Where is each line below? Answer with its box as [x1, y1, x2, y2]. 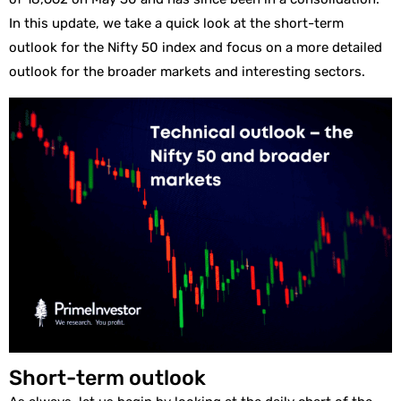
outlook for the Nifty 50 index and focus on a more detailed [9, 39, 382, 55]
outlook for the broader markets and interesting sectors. [9, 64, 369, 80]
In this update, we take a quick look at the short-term [9, 15, 344, 31]
